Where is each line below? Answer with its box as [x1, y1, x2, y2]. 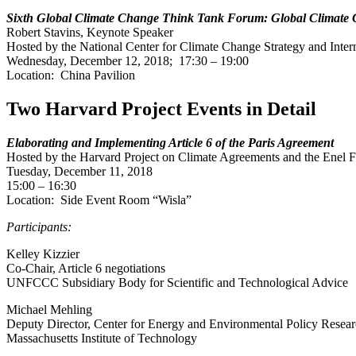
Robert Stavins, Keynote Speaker [6, 25, 173, 40]
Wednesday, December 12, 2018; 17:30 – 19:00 [6, 54, 249, 68]
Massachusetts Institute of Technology [6, 331, 197, 346]
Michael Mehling [6, 303, 92, 317]
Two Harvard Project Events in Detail [6, 99, 316, 120]
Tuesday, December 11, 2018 [6, 164, 153, 179]
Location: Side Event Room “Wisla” [6, 193, 192, 207]
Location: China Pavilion [6, 68, 135, 83]
